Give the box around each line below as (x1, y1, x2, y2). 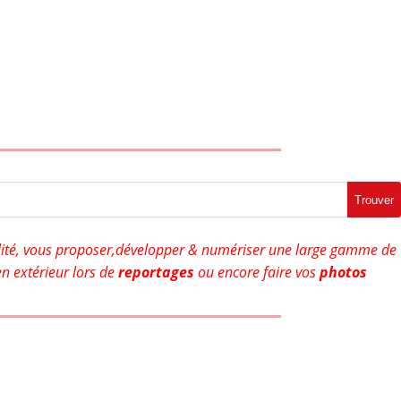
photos (320, 262, 367, 283)
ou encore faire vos (194, 262, 320, 283)
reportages (118, 262, 194, 283)
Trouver (354, 192, 394, 207)
